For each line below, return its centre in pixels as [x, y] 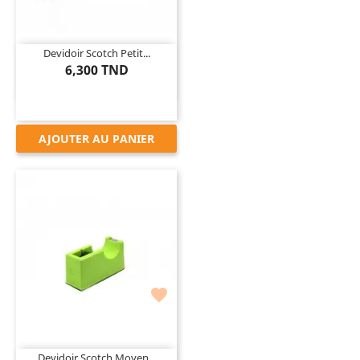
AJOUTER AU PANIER [96, 138]
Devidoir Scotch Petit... [96, 53]
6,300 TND [96, 70]
